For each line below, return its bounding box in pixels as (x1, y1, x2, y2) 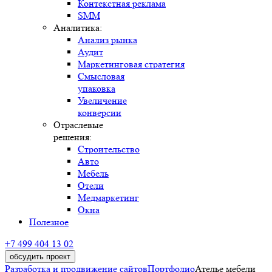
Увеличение (78, 95, 127, 106)
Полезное (29, 216, 69, 228)
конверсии (78, 107, 121, 118)
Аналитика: (53, 22, 102, 33)
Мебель (78, 168, 109, 179)
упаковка (78, 83, 115, 94)
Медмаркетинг (78, 192, 139, 203)
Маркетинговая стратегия (78, 58, 185, 70)
